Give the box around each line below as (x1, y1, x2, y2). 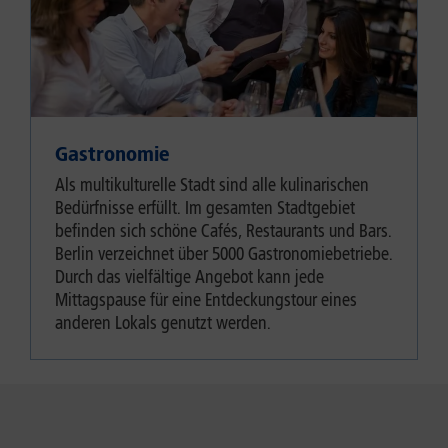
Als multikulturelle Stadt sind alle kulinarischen (55, 173, 369, 196)
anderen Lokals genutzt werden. (55, 311, 271, 334)
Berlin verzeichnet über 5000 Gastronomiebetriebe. (55, 242, 393, 265)
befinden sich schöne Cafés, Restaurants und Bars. (55, 219, 392, 242)
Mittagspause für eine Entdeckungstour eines (55, 288, 357, 311)
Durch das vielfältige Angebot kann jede (55, 265, 324, 288)
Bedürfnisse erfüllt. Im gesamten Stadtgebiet (55, 196, 355, 219)
